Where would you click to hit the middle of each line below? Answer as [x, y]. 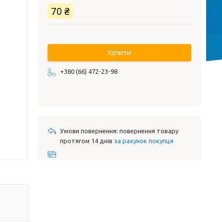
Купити [119, 53]
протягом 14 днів [87, 141]
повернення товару [149, 131]
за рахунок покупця [144, 141]
